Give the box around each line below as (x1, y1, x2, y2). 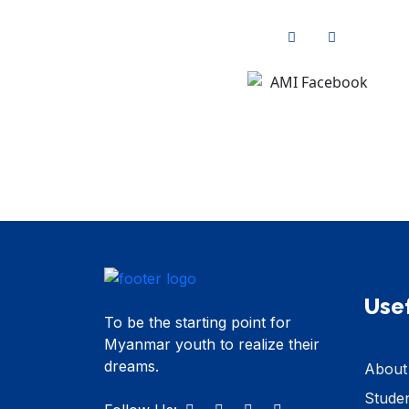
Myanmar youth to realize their (104, 335, 320, 354)
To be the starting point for (104, 313, 291, 332)
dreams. (104, 357, 159, 376)
